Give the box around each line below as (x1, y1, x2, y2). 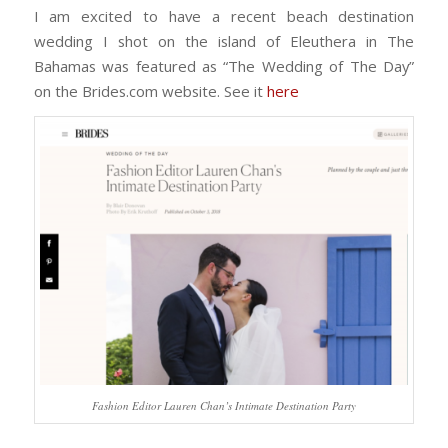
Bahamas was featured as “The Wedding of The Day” (33, 55, 415, 76)
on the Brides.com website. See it (33, 80, 267, 101)
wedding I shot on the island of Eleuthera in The (33, 30, 415, 51)
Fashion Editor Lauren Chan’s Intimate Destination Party (91, 398, 356, 414)
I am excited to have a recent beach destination (33, 5, 415, 26)
